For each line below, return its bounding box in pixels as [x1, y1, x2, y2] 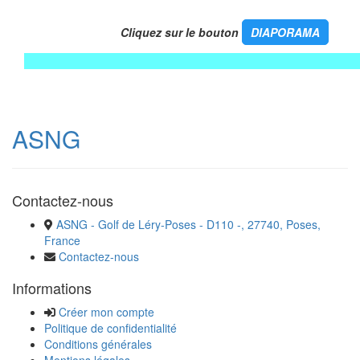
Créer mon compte [59, 304, 154, 321]
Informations [12, 277, 92, 299]
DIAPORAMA [251, 24, 320, 41]
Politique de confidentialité [44, 320, 177, 337]
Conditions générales [44, 336, 152, 353]
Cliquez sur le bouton [24, 24, 242, 41]
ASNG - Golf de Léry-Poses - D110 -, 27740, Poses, [56, 216, 321, 233]
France [44, 232, 80, 249]
